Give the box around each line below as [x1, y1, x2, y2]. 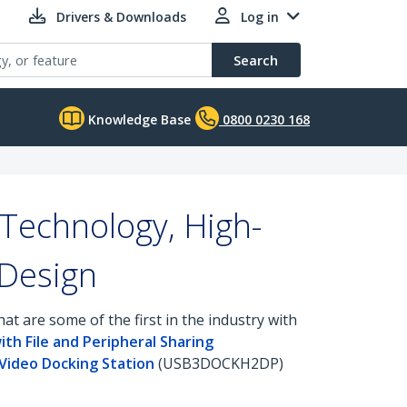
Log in [241, 8, 279, 25]
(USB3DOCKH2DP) [154, 353, 283, 373]
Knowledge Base [84, 111, 191, 128]
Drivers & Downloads [56, 8, 186, 25]
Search [233, 51, 278, 69]
